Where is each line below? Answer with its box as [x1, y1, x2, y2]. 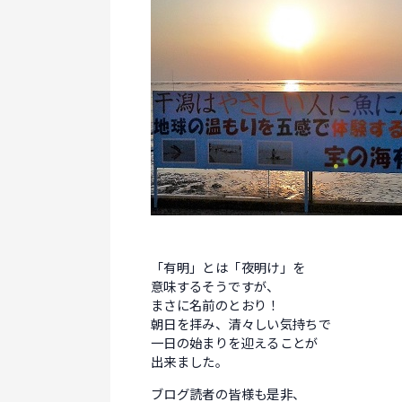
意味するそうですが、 [151, 279, 280, 296]
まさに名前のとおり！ [151, 298, 280, 315]
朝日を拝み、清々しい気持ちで [151, 317, 332, 334]
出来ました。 [151, 354, 229, 371]
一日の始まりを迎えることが [151, 336, 319, 353]
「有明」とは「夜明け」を [151, 260, 306, 277]
